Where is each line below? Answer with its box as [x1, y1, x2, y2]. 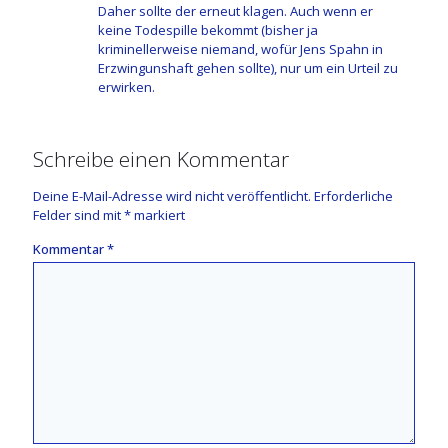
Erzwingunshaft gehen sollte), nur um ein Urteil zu [98, 59, 398, 78]
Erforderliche [314, 187, 393, 206]
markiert [131, 206, 185, 225]
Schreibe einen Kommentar [33, 145, 289, 174]
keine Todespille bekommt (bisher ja [98, 21, 318, 40]
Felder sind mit [33, 206, 124, 225]
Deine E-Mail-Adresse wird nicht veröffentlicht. [33, 187, 311, 206]
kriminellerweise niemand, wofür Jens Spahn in [98, 40, 383, 59]
